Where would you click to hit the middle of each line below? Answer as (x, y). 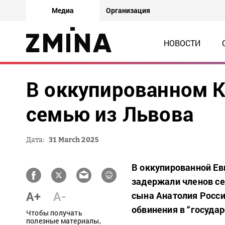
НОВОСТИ (182, 43)
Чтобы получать (54, 213)
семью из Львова (110, 114)
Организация (128, 10)
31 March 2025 (74, 139)
